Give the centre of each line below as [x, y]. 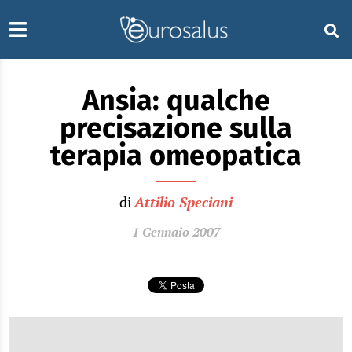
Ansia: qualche [176, 101]
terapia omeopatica [176, 156]
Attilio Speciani [183, 202]
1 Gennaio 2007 [176, 232]
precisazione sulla [176, 128]
